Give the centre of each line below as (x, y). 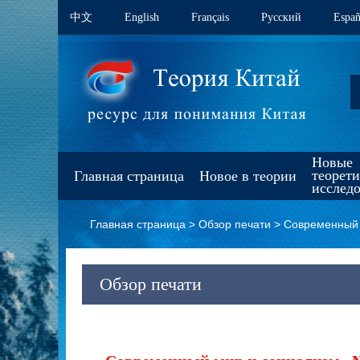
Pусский (281, 17)
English (142, 17)
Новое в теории (248, 176)
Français (210, 17)
